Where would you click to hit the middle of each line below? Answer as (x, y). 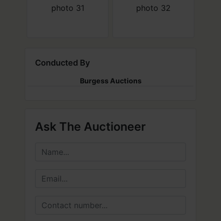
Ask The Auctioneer (90, 127)
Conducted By (62, 63)
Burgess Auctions (110, 81)
